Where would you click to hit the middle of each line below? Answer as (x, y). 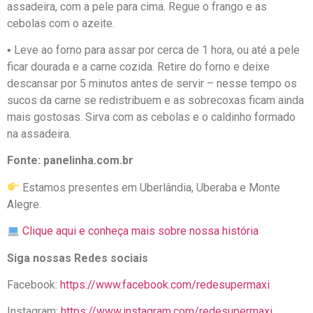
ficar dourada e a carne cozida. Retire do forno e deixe (138, 67)
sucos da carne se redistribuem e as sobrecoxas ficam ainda (155, 101)
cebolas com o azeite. (61, 23)
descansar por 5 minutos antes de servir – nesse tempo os (152, 84)
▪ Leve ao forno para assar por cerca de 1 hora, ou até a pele (153, 50)
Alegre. (24, 204)
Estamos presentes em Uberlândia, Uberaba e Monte (150, 187)
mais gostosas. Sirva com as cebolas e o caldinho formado (151, 117)
